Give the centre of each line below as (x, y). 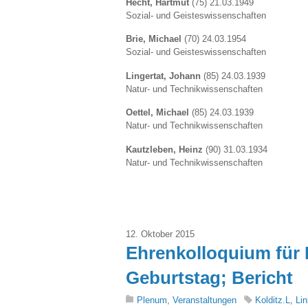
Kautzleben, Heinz (164, 149)
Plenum (152, 300)
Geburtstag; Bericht (209, 277)
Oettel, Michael (157, 113)
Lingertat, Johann (163, 76)
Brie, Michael (154, 39)
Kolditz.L (273, 300)
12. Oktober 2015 (160, 234)
